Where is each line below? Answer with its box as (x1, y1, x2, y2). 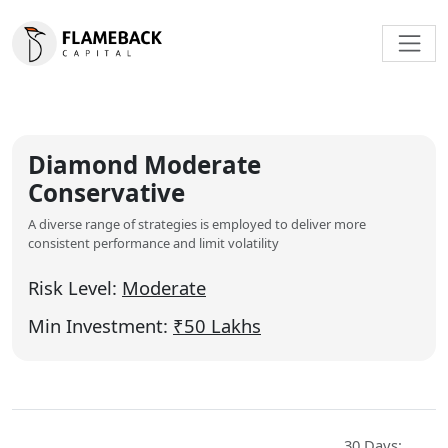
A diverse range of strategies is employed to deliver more (28, 215, 366, 234)
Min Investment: (28, 313, 173, 339)
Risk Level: (28, 275, 122, 301)
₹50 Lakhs (173, 313, 261, 339)
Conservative (28, 176, 185, 210)
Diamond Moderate (28, 148, 261, 182)
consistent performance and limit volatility (28, 234, 279, 253)
